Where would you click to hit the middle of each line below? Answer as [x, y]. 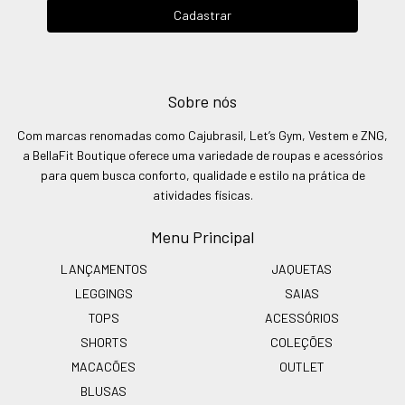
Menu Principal [202, 236]
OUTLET [301, 366]
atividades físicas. [202, 194]
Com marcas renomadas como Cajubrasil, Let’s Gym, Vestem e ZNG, [202, 135]
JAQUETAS [301, 268]
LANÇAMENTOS [104, 268]
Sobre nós [202, 101]
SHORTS [104, 342]
